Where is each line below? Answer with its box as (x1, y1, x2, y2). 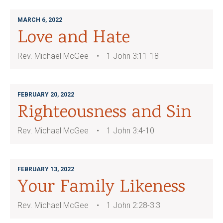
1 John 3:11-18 (107, 51, 159, 61)
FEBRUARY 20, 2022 (17, 91, 74, 98)
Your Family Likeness (17, 175, 185, 201)
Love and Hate (17, 25, 130, 51)
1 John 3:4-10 (107, 126, 154, 135)
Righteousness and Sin (17, 100, 192, 126)
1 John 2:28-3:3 (107, 201, 160, 210)
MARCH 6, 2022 (17, 16, 62, 23)
